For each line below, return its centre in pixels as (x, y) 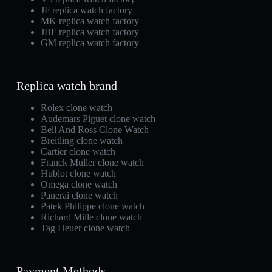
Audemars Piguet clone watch (98, 119)
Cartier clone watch (78, 151)
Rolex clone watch (76, 108)
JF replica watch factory (86, 10)
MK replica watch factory (90, 21)
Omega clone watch (79, 184)
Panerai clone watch (79, 195)
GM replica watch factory (90, 43)
